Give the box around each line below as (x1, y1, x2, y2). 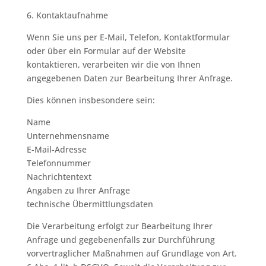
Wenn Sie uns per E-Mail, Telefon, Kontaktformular (26, 31, 230, 43)
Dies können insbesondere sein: (26, 94, 155, 106)
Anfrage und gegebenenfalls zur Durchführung (26, 234, 215, 245)
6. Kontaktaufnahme (26, 9, 108, 21)
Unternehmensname (26, 130, 109, 141)
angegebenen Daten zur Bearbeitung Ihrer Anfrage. (26, 72, 233, 84)
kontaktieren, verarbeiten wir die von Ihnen (26, 59, 201, 70)
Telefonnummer (26, 157, 91, 169)
